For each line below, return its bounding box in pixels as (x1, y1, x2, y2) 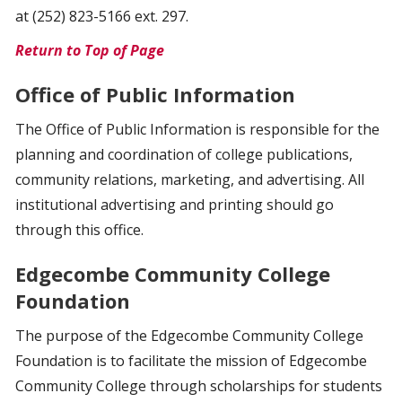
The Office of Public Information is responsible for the (15, 119, 380, 139)
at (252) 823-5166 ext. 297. (15, 6, 188, 26)
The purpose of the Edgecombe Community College (15, 326, 363, 345)
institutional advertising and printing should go (15, 195, 334, 214)
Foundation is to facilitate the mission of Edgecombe (15, 351, 367, 371)
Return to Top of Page (15, 40, 164, 60)
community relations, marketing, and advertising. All (15, 170, 364, 189)
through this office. (15, 220, 144, 240)
